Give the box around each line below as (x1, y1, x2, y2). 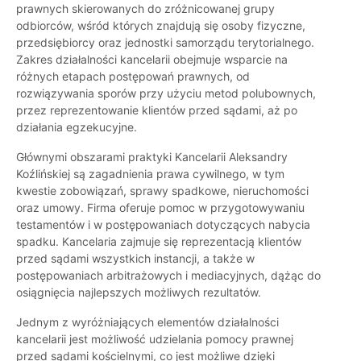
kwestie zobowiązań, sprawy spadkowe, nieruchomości (16, 184, 309, 198)
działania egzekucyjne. (16, 120, 137, 135)
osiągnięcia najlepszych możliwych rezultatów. (16, 285, 261, 300)
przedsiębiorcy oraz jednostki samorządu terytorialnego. (16, 35, 314, 50)
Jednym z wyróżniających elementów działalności (16, 315, 279, 330)
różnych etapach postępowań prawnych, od (16, 69, 250, 84)
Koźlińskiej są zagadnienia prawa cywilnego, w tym (16, 167, 284, 181)
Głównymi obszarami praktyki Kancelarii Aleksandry (16, 150, 288, 164)
